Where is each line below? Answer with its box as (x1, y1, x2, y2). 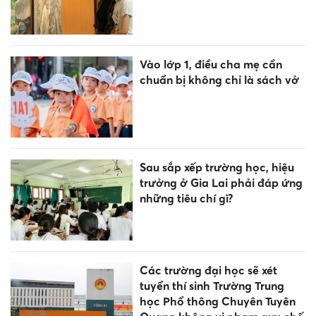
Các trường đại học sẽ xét (139, 263, 277, 278)
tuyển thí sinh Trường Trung (139, 279, 284, 293)
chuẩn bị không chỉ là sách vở (139, 72, 299, 87)
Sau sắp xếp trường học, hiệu (139, 160, 294, 174)
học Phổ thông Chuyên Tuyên (139, 294, 296, 309)
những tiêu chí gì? (139, 191, 233, 205)
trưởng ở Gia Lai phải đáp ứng (139, 176, 303, 190)
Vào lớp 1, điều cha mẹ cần (139, 56, 282, 71)
